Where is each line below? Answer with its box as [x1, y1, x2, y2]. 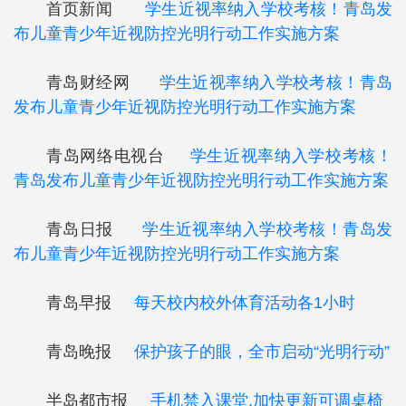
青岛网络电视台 [46, 147, 190, 165]
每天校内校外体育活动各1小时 [130, 294, 355, 312]
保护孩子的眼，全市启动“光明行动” [134, 343, 390, 361]
